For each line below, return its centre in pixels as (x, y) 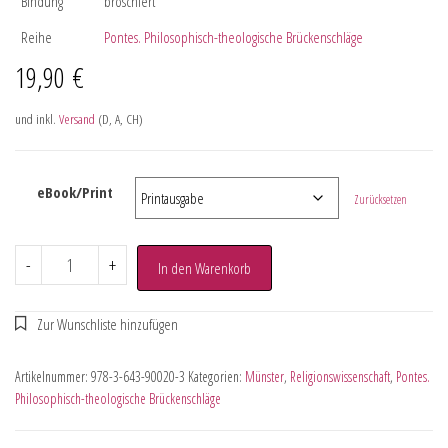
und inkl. (37, 118)
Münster (264, 376)
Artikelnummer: (53, 376)
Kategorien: (216, 376)
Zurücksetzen (381, 199)
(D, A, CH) (119, 118)
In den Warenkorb (204, 267)
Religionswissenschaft (340, 376)
